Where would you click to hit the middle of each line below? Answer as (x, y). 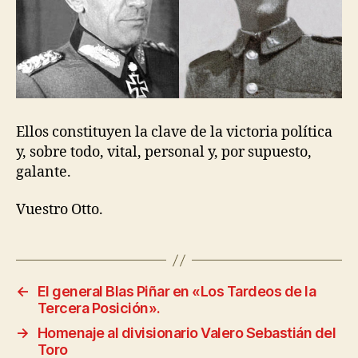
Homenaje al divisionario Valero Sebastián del (187, 333)
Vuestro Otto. (60, 210)
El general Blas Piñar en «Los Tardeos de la (177, 292)
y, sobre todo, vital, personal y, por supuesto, (164, 152)
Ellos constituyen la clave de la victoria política (174, 132)
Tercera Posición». (99, 308)
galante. (44, 172)
